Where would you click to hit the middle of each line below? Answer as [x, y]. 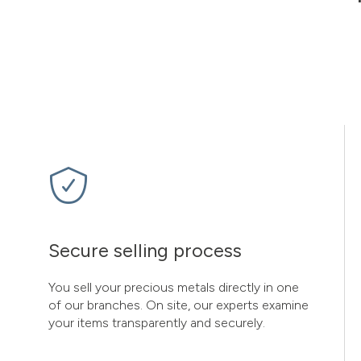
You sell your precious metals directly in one [174, 287]
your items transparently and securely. [157, 323]
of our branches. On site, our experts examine [178, 305]
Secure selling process [145, 251]
